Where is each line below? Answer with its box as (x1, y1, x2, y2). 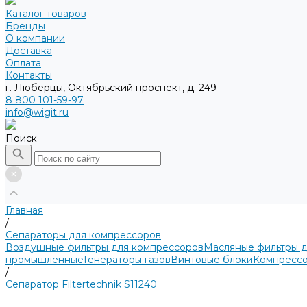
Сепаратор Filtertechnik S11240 (5, 278, 157, 291)
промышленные (5, 254, 84, 266)
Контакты (5, 69, 52, 82)
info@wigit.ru (5, 106, 69, 119)
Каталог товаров (5, 8, 86, 20)
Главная (5, 204, 43, 217)
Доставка (5, 45, 52, 57)
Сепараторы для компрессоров (5, 229, 161, 241)
